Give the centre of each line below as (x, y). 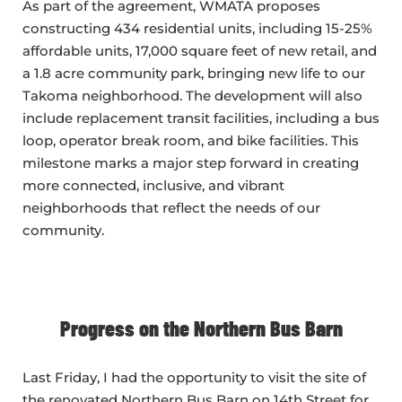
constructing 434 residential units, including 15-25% (197, 29)
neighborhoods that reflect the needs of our (171, 208)
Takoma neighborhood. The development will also (192, 96)
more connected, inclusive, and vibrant (153, 186)
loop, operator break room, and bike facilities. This (191, 141)
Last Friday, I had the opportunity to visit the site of (194, 378)
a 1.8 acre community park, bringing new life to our (194, 74)
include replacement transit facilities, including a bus (201, 118)
